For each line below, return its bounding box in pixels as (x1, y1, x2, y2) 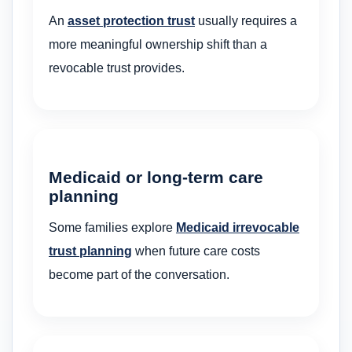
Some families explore (49, 221, 176, 235)
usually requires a (195, 14, 297, 28)
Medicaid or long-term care (49, 167, 263, 186)
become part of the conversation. (49, 268, 229, 282)
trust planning (49, 244, 132, 258)
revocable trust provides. (49, 61, 185, 75)
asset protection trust (68, 14, 195, 28)
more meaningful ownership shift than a (49, 38, 267, 52)
